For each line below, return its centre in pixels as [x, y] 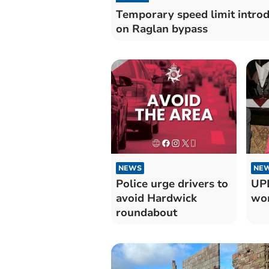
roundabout [146, 212]
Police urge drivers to [172, 183]
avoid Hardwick [156, 198]
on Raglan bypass [162, 29]
